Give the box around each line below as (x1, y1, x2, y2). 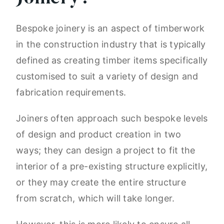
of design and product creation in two (16, 129, 181, 140)
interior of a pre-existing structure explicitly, (16, 161, 207, 172)
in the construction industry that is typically (16, 39, 206, 50)
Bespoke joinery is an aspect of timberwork (16, 23, 205, 34)
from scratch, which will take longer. (16, 193, 175, 204)
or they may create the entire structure (16, 177, 186, 188)
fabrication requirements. (16, 87, 126, 98)
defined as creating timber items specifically (16, 55, 208, 66)
